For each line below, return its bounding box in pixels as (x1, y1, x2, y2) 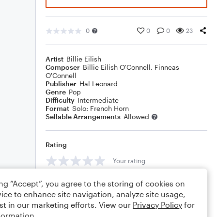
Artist (46, 55, 63, 63)
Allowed (124, 112, 149, 121)
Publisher (46, 79, 77, 88)
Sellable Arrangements (46, 112, 121, 121)
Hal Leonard (79, 79, 118, 88)
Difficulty (46, 96, 75, 104)
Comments (46, 178, 81, 186)
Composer (46, 63, 80, 71)
